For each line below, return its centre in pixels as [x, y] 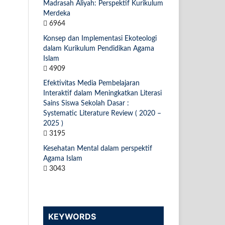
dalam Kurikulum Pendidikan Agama [99, 48]
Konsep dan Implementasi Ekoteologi [100, 38]
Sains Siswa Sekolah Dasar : [86, 104]
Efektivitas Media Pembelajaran [91, 84]
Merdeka [57, 13]
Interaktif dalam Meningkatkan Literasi [102, 94]
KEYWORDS [72, 217]
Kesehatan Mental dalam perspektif [98, 149]
